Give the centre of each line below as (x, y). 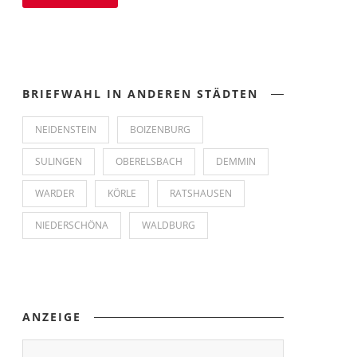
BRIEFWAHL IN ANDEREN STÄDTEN (140, 94)
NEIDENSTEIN (66, 130)
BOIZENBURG (160, 130)
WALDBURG (169, 226)
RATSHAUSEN (201, 194)
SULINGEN (59, 162)
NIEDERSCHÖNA (72, 226)
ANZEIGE (52, 317)
